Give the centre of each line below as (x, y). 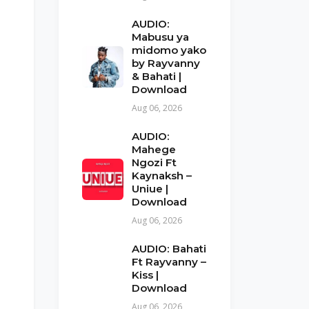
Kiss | (145, 275)
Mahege (154, 149)
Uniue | (150, 189)
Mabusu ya (160, 37)
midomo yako (169, 50)
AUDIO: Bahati (169, 249)
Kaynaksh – (162, 176)
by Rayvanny (166, 63)
